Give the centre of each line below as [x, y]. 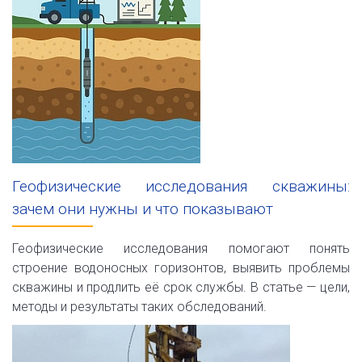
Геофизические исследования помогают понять [181, 248]
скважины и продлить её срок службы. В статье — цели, [181, 287]
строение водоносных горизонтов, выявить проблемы [181, 267]
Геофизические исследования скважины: [181, 186]
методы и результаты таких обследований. [139, 306]
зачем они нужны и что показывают [143, 208]
